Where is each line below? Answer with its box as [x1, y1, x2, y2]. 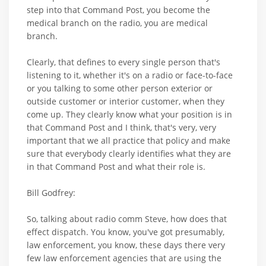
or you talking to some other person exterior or [27, 82, 213, 94]
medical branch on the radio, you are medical [27, 17, 208, 28]
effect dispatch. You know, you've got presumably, [27, 226, 224, 237]
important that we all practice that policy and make [27, 134, 230, 146]
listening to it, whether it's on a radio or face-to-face [27, 69, 233, 81]
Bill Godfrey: [27, 186, 75, 198]
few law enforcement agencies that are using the [27, 252, 221, 264]
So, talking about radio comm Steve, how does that [27, 213, 227, 224]
